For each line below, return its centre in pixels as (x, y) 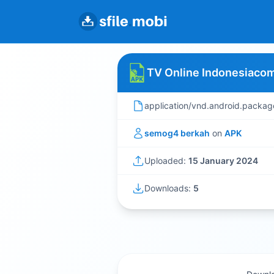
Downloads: (169, 188)
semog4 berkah (177, 133)
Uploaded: (166, 161)
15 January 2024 (223, 161)
